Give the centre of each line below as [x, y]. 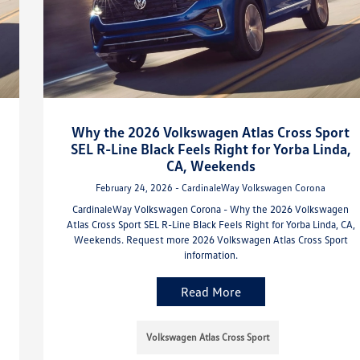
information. [211, 254]
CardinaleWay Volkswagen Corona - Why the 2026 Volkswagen [211, 209]
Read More [211, 291]
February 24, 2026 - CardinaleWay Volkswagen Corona [211, 187]
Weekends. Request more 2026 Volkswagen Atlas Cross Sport [211, 239]
